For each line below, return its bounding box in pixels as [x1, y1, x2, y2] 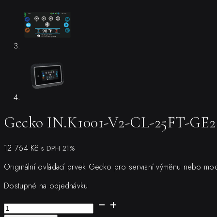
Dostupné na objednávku [4, 180, 88, 191]
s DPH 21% [41, 143, 76, 153]
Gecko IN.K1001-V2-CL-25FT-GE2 [4, 113, 216, 132]
